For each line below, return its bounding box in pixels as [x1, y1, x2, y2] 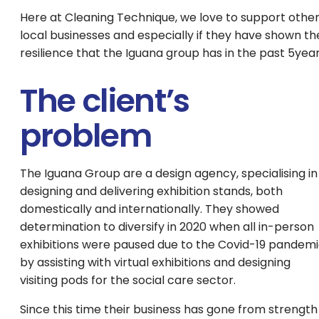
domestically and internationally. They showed [20, 201, 279, 217]
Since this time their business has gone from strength [20, 301, 318, 318]
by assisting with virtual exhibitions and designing [20, 254, 291, 271]
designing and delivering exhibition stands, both [20, 183, 283, 199]
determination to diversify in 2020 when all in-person [20, 219, 314, 235]
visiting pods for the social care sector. [20, 272, 239, 288]
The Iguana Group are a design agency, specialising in [20, 165, 318, 182]
